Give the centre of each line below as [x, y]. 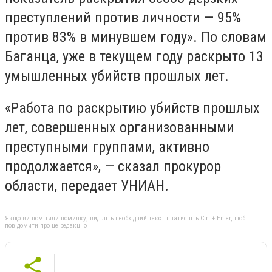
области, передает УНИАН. [87, 186]
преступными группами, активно [107, 147]
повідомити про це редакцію [46, 225]
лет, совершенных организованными [120, 128]
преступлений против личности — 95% [123, 17]
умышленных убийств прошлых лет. [117, 76]
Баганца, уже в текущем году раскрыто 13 [134, 56]
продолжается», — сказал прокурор [113, 167]
